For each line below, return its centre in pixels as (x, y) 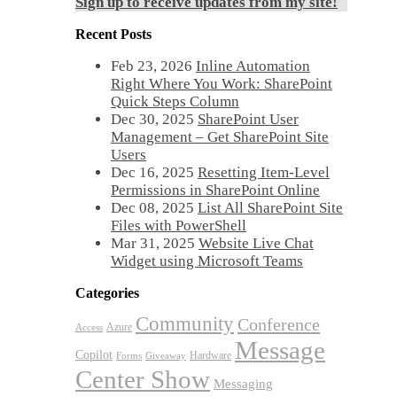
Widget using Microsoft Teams (207, 261)
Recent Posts (113, 35)
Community (185, 324)
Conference (279, 325)
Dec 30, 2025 (152, 120)
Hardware (210, 356)
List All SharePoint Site (270, 208)
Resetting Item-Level (264, 173)
